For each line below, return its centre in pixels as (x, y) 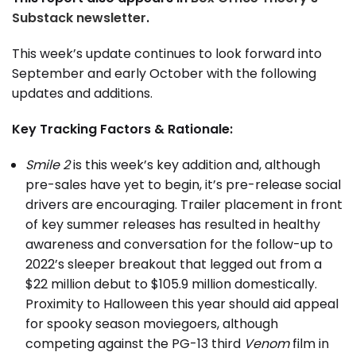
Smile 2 (48, 165)
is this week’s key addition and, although (195, 165)
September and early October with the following (164, 74)
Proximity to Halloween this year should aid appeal (182, 304)
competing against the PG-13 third (135, 344)
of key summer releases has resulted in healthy (173, 225)
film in (309, 344)
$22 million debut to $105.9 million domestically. (171, 284)
